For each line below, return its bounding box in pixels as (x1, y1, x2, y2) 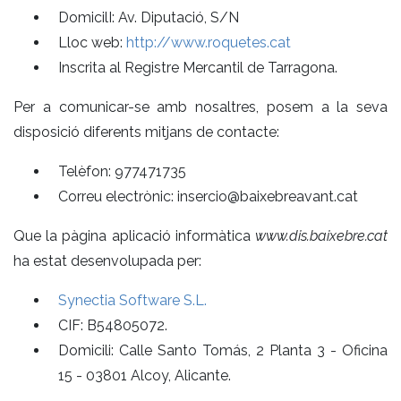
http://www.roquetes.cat (126, 33, 291, 51)
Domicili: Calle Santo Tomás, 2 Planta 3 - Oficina (58, 341, 388, 359)
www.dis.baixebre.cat (255, 226, 388, 244)
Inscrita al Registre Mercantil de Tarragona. (58, 58, 337, 76)
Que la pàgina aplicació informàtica (13, 226, 255, 244)
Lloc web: (58, 33, 126, 51)
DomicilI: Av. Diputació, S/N (58, 8, 239, 26)
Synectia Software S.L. (58, 291, 207, 309)
